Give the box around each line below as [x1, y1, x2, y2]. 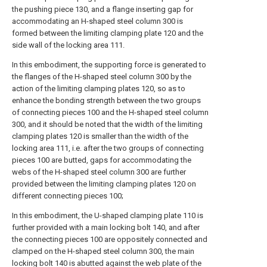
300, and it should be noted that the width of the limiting [12, 120, 203, 129]
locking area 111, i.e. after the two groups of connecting [12, 144, 204, 153]
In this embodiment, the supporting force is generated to [12, 60, 206, 69]
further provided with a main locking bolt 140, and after [12, 223, 200, 232]
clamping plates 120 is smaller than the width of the [12, 132, 188, 141]
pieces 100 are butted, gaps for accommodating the [12, 156, 191, 164]
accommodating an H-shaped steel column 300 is [12, 17, 183, 26]
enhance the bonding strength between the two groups [12, 96, 201, 105]
